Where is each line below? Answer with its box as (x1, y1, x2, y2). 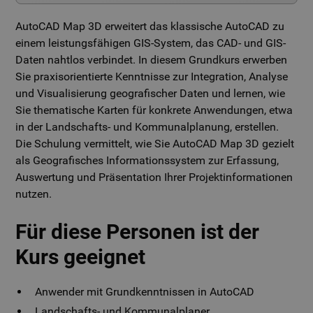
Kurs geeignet (15, 245, 146, 269)
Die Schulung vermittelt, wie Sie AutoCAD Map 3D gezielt (15, 137, 295, 150)
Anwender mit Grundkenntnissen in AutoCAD (35, 285, 255, 298)
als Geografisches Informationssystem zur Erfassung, (15, 154, 279, 167)
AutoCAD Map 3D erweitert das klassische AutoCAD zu (15, 20, 285, 33)
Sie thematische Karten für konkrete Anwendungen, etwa (15, 103, 293, 117)
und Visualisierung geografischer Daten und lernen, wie (15, 87, 286, 100)
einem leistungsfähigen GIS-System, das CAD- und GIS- (15, 36, 286, 50)
